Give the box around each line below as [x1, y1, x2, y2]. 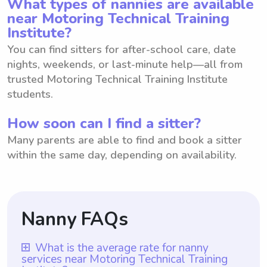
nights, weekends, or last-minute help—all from [7, 57, 243, 72]
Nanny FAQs [21, 206, 128, 232]
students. [7, 86, 53, 101]
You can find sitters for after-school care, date [7, 42, 236, 57]
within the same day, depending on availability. [7, 147, 237, 162]
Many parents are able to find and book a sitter [7, 132, 242, 147]
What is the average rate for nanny [35, 240, 209, 256]
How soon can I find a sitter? [7, 113, 201, 133]
